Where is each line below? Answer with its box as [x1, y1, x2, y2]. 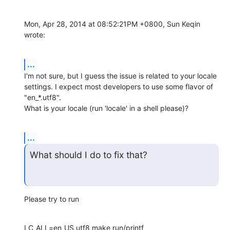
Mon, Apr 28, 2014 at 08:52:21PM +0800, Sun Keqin [24, 19, 200, 28]
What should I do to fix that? [29, 149, 147, 160]
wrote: [24, 30, 45, 39]
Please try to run [24, 195, 79, 204]
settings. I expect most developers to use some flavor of [24, 82, 213, 91]
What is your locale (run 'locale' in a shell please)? [24, 103, 188, 112]
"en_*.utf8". [24, 92, 61, 102]
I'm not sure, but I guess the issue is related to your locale [24, 71, 217, 80]
